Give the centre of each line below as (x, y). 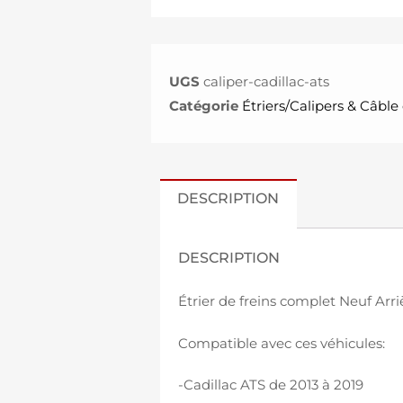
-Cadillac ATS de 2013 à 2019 (271, 385)
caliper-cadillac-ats (267, 81)
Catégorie (204, 105)
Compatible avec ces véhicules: (282, 343)
